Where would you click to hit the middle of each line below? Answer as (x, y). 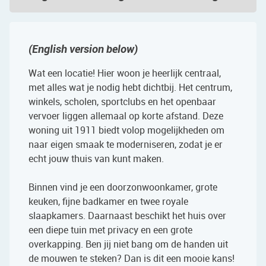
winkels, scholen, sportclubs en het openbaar (122, 102)
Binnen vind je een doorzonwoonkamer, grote (123, 187)
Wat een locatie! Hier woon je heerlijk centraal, (125, 73)
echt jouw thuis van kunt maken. (96, 159)
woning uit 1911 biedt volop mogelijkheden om (126, 130)
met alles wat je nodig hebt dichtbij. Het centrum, (130, 88)
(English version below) (83, 49)
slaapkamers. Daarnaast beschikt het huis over (127, 216)
